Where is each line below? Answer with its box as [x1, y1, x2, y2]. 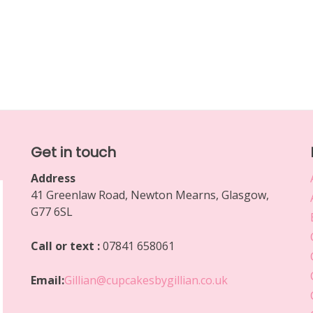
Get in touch [31, 142, 116, 162]
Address [31, 170, 75, 186]
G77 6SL [31, 203, 73, 219]
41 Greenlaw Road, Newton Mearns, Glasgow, [31, 187, 269, 203]
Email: [31, 272, 64, 288]
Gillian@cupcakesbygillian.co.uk [64, 272, 228, 288]
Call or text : [31, 238, 103, 254]
